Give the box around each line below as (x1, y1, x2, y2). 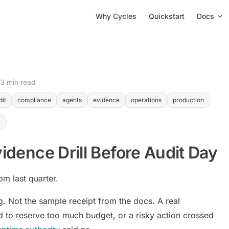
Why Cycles (96, 12, 136, 20)
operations (131, 96, 162, 104)
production (173, 96, 204, 104)
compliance (17, 96, 51, 104)
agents (62, 96, 82, 104)
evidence (93, 96, 120, 104)
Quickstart (149, 12, 185, 20)
